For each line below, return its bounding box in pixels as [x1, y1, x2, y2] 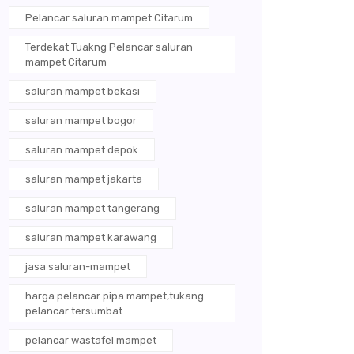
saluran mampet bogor [25, 115, 137, 127]
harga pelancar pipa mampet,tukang [25, 290, 204, 303]
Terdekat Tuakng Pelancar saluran [25, 41, 193, 54]
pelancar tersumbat [25, 305, 122, 318]
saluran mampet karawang [25, 232, 156, 244]
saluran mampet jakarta [25, 173, 142, 186]
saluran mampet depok [25, 144, 138, 156]
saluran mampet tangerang [25, 202, 160, 215]
